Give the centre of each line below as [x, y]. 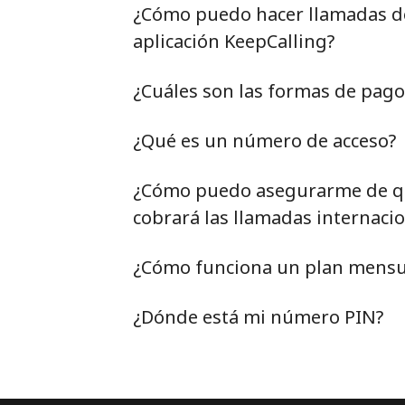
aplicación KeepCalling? [234, 41]
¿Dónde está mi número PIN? [258, 317]
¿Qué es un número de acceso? [264, 141]
